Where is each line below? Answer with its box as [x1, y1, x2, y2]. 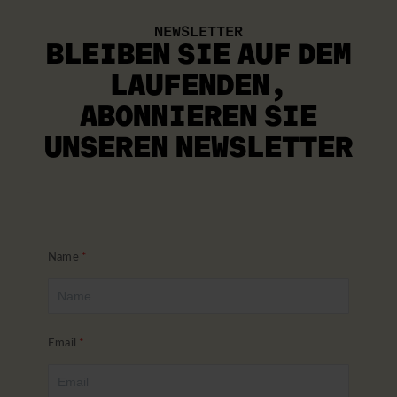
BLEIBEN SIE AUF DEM [46, 41, 351, 69]
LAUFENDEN [110, 72, 269, 100]
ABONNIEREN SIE [80, 103, 317, 131]
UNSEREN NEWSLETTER [44, 134, 353, 162]
